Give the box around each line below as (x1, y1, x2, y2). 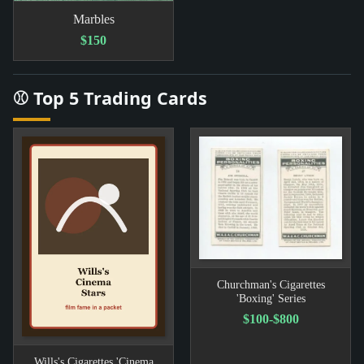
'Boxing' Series (236, 292, 305, 305)
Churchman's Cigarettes (216, 278, 325, 292)
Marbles (72, 11, 115, 26)
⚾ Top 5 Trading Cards (13, 85, 207, 110)
